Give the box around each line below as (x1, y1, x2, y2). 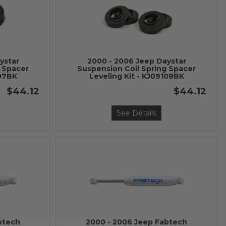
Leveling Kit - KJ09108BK (89, 72, 184, 81)
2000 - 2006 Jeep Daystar (87, 56, 186, 66)
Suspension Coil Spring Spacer (77, 64, 196, 73)
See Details (117, 108, 157, 118)
